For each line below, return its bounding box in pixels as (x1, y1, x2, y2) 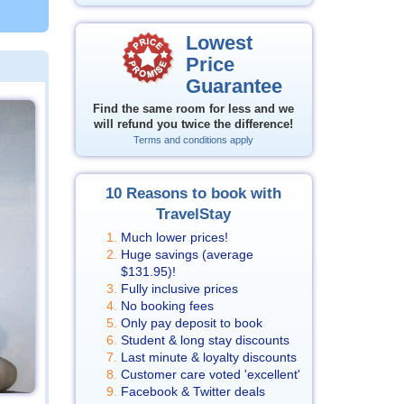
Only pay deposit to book (120, 316, 262, 330)
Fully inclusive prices (120, 281, 238, 296)
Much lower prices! (120, 230, 228, 244)
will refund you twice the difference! (94, 118, 294, 131)
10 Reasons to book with (106, 185, 282, 202)
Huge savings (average (120, 247, 253, 262)
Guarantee (185, 75, 282, 97)
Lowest (185, 32, 252, 54)
